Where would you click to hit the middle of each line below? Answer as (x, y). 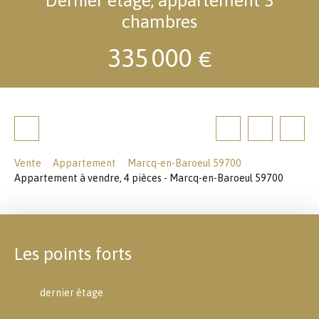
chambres (159, 21)
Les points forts (73, 253)
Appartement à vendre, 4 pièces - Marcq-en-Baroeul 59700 (149, 178)
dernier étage (72, 293)
